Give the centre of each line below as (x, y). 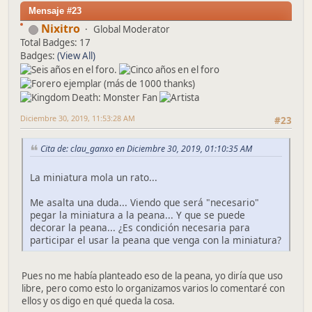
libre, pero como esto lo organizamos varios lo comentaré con (153, 289)
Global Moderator (132, 30)
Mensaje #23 (55, 11)
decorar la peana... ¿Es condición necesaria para (140, 228)
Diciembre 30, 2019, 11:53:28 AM (78, 118)
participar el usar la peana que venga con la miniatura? (156, 240)
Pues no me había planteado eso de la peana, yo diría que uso (152, 276)
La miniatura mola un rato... (94, 178)
